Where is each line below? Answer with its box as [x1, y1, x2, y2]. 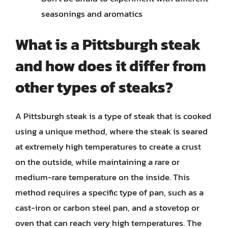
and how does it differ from [15, 54, 206, 77]
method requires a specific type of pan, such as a [15, 186, 204, 199]
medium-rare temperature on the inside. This [15, 170, 190, 184]
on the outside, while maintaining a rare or [15, 155, 180, 168]
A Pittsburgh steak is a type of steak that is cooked [15, 109, 211, 123]
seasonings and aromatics [41, 7, 142, 20]
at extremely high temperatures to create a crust [15, 140, 201, 153]
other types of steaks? [15, 76, 173, 99]
